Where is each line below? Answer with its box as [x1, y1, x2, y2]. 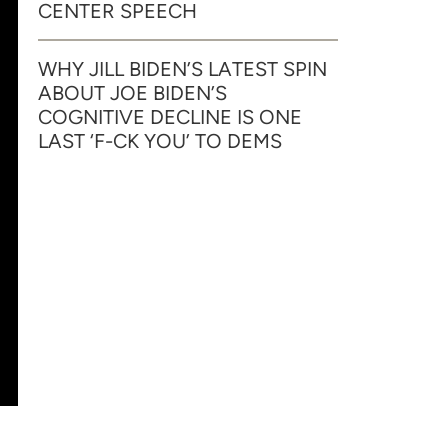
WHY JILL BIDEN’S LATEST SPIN [38, 57, 327, 81]
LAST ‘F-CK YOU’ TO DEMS [38, 129, 282, 153]
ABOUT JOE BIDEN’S [38, 81, 227, 105]
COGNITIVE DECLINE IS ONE [38, 105, 302, 129]
